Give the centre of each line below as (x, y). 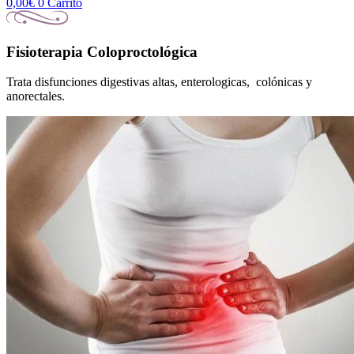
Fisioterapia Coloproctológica (102, 51)
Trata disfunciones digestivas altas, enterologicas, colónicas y (159, 82)
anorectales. (36, 96)
